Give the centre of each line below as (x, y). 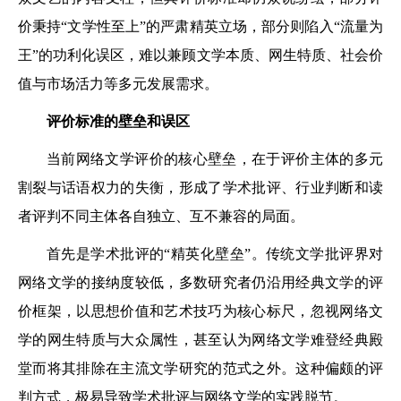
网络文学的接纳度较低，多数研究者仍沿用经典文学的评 (200, 282)
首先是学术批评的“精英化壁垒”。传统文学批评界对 (215, 254)
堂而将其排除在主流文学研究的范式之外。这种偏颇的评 (200, 368)
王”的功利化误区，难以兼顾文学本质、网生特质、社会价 (200, 55)
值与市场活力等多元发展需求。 (118, 84)
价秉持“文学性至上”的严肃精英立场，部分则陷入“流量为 (200, 26)
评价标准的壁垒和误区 (118, 121)
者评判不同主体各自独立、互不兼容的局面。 (161, 216)
